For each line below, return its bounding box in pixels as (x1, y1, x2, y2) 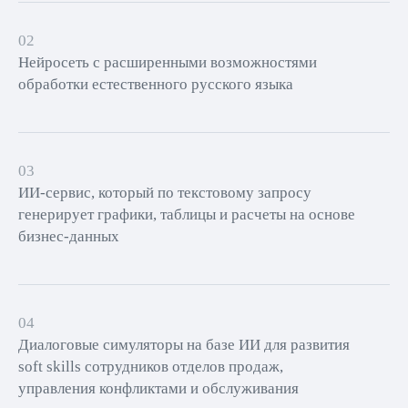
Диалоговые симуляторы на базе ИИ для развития (18, 336, 350, 353)
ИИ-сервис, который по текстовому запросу (18, 184, 311, 201)
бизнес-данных (18, 228, 119, 245)
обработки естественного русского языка (18, 76, 293, 93)
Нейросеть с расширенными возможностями (18, 54, 317, 71)
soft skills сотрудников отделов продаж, (18, 358, 283, 375)
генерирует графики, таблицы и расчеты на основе (18, 206, 355, 223)
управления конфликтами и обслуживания (18, 380, 299, 397)
